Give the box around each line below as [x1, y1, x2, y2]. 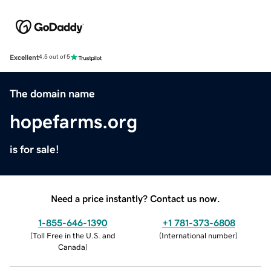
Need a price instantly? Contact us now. [51, 193, 220, 203]
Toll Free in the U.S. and [32, 231, 116, 240]
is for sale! [10, 143, 59, 155]
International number [162, 231, 235, 240]
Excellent [10, 53, 39, 61]
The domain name [10, 88, 95, 99]
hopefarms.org [10, 111, 137, 131]
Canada [57, 243, 85, 251]
